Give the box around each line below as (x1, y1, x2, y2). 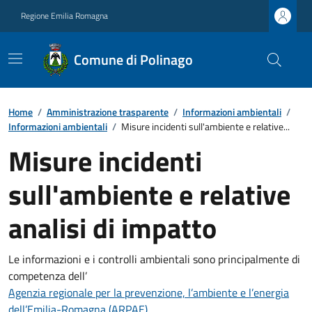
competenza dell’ (8, 267, 87, 284)
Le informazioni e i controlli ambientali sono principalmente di (8, 251, 300, 267)
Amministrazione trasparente (47, 104, 169, 119)
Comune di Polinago (74, 49, 194, 70)
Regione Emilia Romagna (21, 9, 108, 22)
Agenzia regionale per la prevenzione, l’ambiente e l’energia (8, 284, 289, 301)
